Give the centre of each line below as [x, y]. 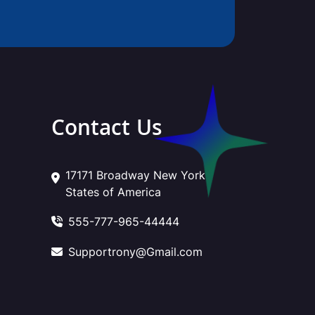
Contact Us [107, 130]
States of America [113, 192]
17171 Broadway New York [135, 175]
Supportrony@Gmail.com [135, 251]
